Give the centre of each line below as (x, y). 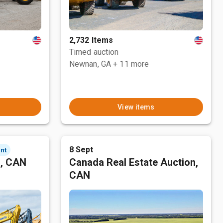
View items (136, 107)
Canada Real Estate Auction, (133, 162)
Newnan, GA (90, 64)
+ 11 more (131, 64)
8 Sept (81, 150)
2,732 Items (91, 40)
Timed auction (94, 52)
